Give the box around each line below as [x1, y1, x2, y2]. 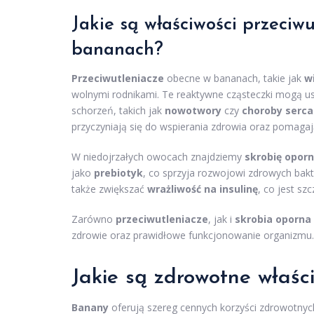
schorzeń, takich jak [71, 104, 165, 118]
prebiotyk [94, 166, 143, 180]
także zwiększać [71, 182, 147, 196]
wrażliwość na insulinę [147, 182, 258, 196]
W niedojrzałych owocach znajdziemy [71, 150, 245, 164]
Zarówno [71, 212, 116, 226]
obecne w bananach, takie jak [164, 71, 304, 86]
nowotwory [165, 104, 221, 118]
